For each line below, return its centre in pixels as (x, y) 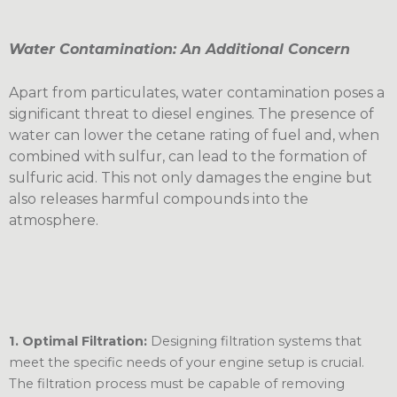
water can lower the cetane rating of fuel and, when (194, 136)
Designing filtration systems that (254, 342)
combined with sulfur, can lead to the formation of (188, 157)
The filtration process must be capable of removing (177, 384)
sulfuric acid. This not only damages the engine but (191, 178)
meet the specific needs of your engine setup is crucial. (187, 363)
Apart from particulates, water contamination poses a (197, 93)
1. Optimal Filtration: (78, 342)
